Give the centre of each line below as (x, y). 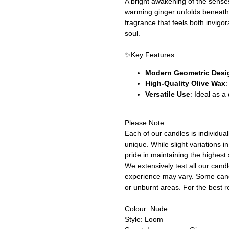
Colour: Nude (146, 209)
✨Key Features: (151, 55)
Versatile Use (168, 94)
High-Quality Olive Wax (185, 84)
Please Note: (145, 123)
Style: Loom (144, 220)
